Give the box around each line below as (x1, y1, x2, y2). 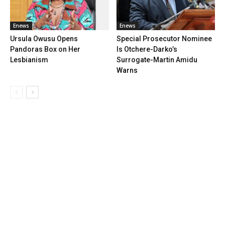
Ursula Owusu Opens (10, 34, 78, 43)
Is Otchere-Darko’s (116, 45, 177, 53)
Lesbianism (10, 55, 48, 64)
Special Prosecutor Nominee (116, 34, 212, 43)
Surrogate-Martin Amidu (116, 55, 197, 64)
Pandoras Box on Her (10, 45, 80, 53)
